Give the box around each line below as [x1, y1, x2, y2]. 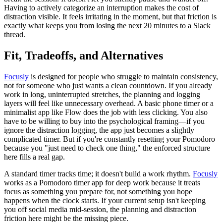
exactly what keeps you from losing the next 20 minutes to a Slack [4, 21, 211, 30]
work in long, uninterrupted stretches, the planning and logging [4, 90, 200, 99]
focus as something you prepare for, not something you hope [4, 187, 192, 196]
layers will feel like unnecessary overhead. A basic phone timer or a [4, 99, 214, 108]
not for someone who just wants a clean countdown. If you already [4, 81, 212, 90]
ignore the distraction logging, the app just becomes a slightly [4, 126, 194, 135]
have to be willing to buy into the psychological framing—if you [4, 117, 205, 126]
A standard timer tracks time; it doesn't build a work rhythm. [4, 169, 193, 178]
